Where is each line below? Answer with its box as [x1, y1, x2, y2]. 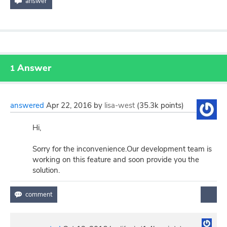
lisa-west [104, 100, 135, 110]
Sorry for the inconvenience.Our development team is [32, 143, 212, 154]
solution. [32, 165, 60, 175]
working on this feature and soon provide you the [32, 154, 199, 165]
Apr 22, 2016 [46, 100, 92, 110]
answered [10, 100, 44, 110]
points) [159, 100, 184, 110]
